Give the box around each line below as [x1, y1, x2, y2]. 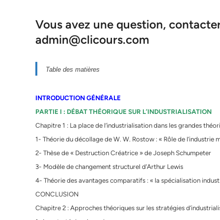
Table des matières [46, 66, 100, 74]
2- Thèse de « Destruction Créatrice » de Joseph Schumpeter [35, 149, 211, 157]
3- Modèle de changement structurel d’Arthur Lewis [35, 163, 183, 171]
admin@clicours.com [35, 32, 149, 47]
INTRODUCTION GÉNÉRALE [35, 94, 121, 102]
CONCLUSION [35, 190, 79, 198]
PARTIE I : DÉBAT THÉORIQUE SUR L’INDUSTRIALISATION [35, 108, 212, 116]
